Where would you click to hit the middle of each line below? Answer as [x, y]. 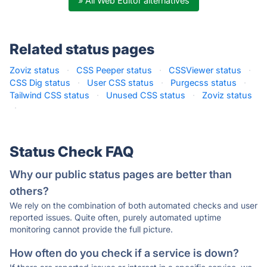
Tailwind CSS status [49, 95]
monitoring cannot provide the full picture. [91, 229]
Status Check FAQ [72, 152]
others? [29, 191]
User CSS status [120, 83]
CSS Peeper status [114, 70]
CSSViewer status [205, 70]
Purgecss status [204, 83]
